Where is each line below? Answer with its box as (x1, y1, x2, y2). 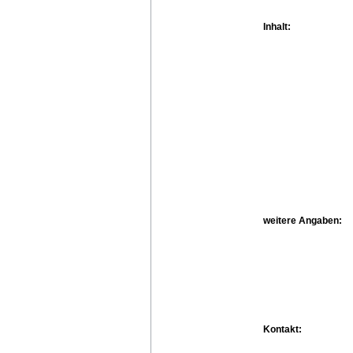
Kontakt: (263, 323, 302, 335)
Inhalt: (263, 20, 291, 32)
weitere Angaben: (263, 214, 342, 226)
